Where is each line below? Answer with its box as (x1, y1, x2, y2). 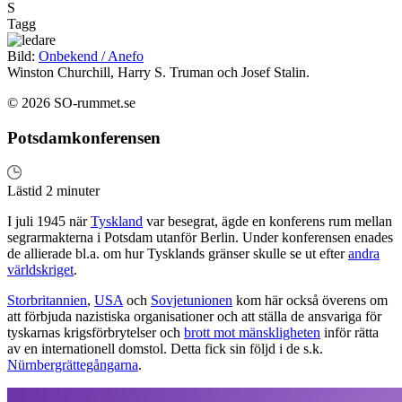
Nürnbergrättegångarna (7, 356, 138, 372)
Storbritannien (7, 292, 87, 308)
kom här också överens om (232, 292, 388, 308)
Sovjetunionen (151, 292, 232, 308)
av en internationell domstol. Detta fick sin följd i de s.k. (7, 340, 323, 356)
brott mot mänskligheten (184, 324, 320, 340)
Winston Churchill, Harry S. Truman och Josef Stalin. (7, 65, 310, 81)
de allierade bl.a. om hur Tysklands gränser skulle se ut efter (7, 245, 348, 261)
